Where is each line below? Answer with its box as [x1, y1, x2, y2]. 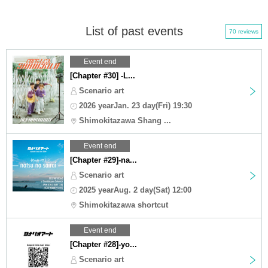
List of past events [85, 24, 183, 38]
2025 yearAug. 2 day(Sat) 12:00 [79, 185, 191, 194]
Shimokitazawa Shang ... [79, 115, 171, 125]
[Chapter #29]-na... [70, 155, 137, 165]
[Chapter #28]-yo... [70, 239, 137, 249]
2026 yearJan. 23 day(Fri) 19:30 [79, 100, 192, 110]
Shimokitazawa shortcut [79, 200, 168, 209]
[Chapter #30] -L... [70, 71, 135, 80]
